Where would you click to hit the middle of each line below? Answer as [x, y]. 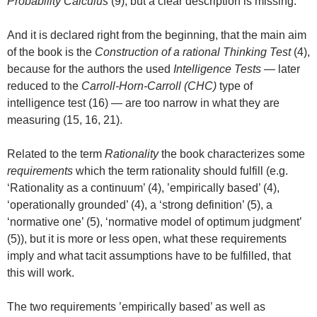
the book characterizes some [232, 154]
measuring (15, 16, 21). [65, 120]
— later [281, 69]
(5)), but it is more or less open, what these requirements [147, 239]
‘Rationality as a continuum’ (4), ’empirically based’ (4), [143, 188]
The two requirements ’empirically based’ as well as [136, 307]
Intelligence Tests [217, 69]
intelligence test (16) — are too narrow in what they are [143, 103]
